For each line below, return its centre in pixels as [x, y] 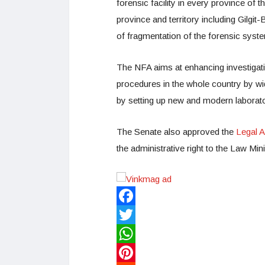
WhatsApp [137, 253]
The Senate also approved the [176, 131]
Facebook [136, 215]
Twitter [130, 234]
